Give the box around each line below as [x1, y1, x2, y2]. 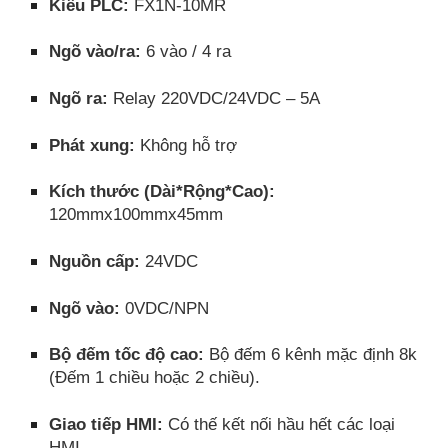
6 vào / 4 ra [146, 41, 232, 62]
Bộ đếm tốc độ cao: [49, 344, 210, 365]
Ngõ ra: [49, 87, 114, 108]
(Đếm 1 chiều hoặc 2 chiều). [49, 367, 261, 388]
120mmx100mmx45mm [49, 204, 224, 225]
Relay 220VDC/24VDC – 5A [113, 87, 321, 108]
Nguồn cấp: [49, 250, 146, 271]
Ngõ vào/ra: [49, 41, 147, 62]
